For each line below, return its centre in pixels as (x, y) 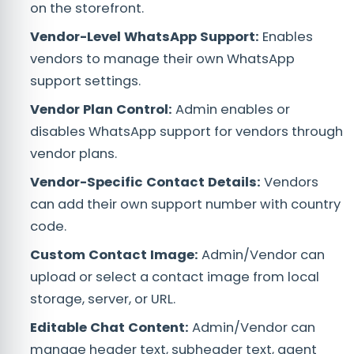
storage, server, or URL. (104, 299)
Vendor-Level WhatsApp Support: (146, 36)
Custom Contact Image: (116, 254)
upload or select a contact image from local (175, 277)
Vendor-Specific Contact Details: (147, 182)
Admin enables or (233, 109)
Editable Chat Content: (109, 327)
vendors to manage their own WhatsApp (162, 58)
